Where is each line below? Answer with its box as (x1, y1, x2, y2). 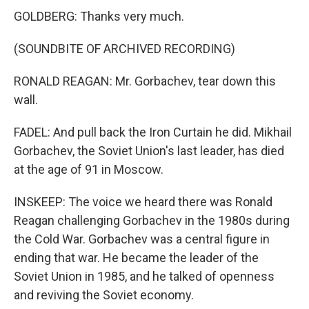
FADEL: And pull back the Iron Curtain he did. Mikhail (14, 125, 292, 139)
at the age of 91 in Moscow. (14, 162, 163, 177)
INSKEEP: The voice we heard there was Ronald (14, 195, 272, 209)
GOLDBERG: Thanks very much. (14, 9, 184, 23)
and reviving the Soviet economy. (14, 288, 194, 302)
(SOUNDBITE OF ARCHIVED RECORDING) (14, 41, 235, 56)
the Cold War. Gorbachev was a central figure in (14, 232, 270, 246)
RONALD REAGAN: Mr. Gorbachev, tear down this (14, 74, 276, 88)
